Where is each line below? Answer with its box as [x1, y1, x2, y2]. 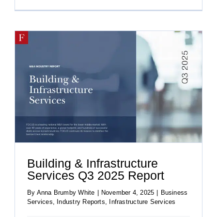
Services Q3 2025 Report [27, 169, 164, 183]
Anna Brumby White [36, 188, 95, 196]
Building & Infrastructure [27, 156, 158, 170]
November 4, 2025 [101, 188, 155, 196]
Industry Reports [57, 198, 105, 205]
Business [160, 188, 188, 196]
